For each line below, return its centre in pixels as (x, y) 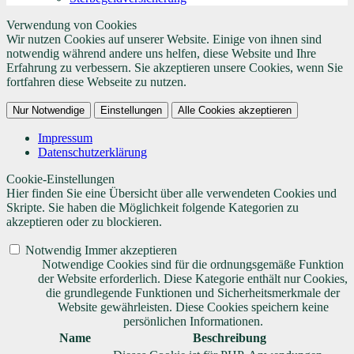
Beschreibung (229, 338)
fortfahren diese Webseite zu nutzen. (96, 82)
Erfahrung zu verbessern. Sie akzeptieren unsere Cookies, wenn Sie (175, 68)
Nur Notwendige (49, 111)
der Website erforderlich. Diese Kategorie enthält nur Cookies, (193, 279)
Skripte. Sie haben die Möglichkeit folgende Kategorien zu (153, 208)
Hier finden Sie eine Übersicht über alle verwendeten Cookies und (171, 194)
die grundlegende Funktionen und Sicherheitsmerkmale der (193, 293)
